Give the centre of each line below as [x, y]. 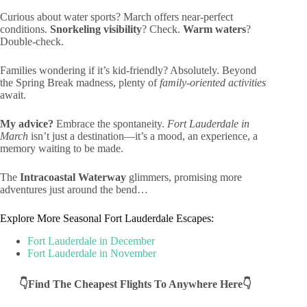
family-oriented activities [213, 83]
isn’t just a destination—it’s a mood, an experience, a [143, 136]
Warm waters [214, 29]
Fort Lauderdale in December [91, 241]
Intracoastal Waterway [73, 177]
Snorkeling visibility [96, 29]
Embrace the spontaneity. [110, 124]
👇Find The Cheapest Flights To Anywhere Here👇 [135, 284]
